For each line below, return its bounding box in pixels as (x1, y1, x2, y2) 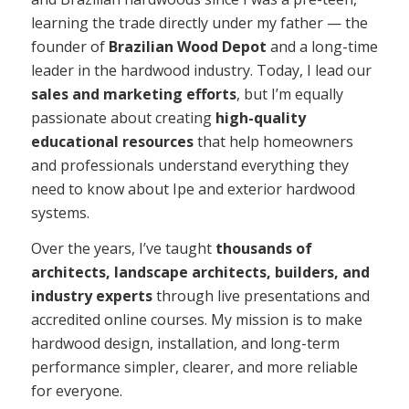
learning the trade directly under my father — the (30, 12, 368, 33)
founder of (30, 36, 109, 57)
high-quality (215, 107, 306, 128)
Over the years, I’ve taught (30, 238, 215, 259)
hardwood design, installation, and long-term (30, 333, 340, 354)
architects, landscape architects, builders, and (30, 262, 370, 283)
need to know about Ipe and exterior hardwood (30, 178, 355, 199)
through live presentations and (152, 286, 370, 307)
